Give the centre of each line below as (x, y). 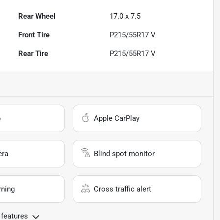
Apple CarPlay (117, 119)
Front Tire (34, 35)
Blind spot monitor (124, 154)
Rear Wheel (37, 16)
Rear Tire (33, 54)
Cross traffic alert (123, 189)
